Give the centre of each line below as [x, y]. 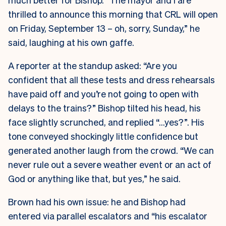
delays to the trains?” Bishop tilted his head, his [104, 108]
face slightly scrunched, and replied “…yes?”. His [106, 122]
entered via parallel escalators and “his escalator [108, 216]
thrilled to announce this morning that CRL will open [113, 14]
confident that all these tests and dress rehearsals [111, 80]
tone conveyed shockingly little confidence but [103, 136]
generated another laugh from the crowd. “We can [111, 150]
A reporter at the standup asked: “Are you [93, 66]
